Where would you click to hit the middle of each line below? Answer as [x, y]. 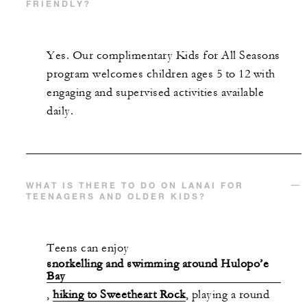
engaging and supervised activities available [155, 92]
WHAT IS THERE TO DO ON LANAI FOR [135, 185]
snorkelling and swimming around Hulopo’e [158, 263]
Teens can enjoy [88, 248]
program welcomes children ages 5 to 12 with [161, 74]
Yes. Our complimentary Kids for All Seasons [163, 55]
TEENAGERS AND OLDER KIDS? [116, 196]
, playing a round [227, 294]
